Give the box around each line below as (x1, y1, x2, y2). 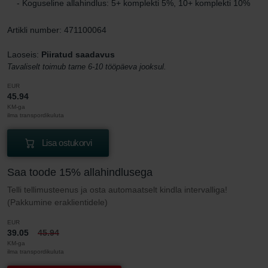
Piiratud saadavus (41, 49, 115, 59)
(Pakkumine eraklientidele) (7, 197, 108, 207)
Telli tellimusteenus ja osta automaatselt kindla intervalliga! (7, 184, 227, 194)
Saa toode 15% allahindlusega (7, 166, 153, 178)
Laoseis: (7, 49, 41, 59)
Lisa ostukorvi (41, 137, 92, 148)
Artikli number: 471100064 (7, 25, 106, 35)
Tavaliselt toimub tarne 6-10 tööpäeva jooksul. (7, 62, 166, 71)
